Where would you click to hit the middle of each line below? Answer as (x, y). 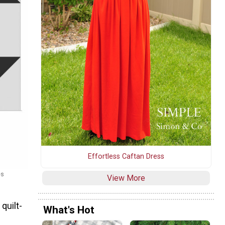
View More (126, 178)
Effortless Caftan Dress (126, 157)
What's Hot (69, 210)
